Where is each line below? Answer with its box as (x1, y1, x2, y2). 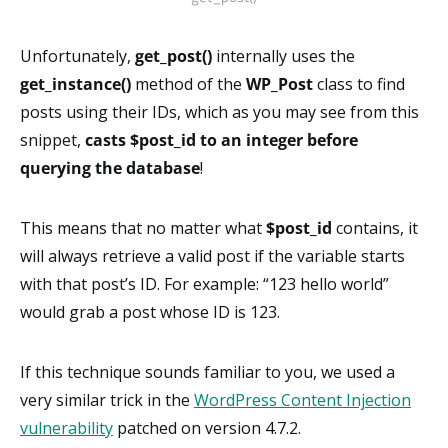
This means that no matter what (20, 216, 266, 239)
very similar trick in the (20, 388, 194, 411)
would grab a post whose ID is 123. (20, 300, 280, 323)
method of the (131, 72, 246, 95)
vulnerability (20, 416, 113, 439)
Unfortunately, (20, 44, 135, 67)
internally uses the (212, 44, 355, 67)
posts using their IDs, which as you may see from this (20, 100, 419, 123)
